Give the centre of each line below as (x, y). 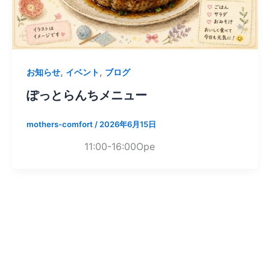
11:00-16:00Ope (90, 147)
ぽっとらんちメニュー (86, 95)
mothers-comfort (60, 124)
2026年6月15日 (127, 124)
